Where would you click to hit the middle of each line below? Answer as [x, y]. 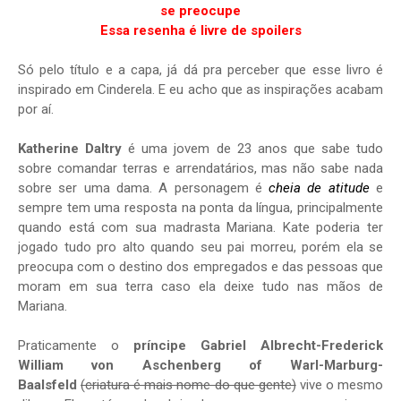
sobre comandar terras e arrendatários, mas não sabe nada [200, 169]
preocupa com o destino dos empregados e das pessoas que [200, 267]
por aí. [36, 110]
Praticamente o [76, 346]
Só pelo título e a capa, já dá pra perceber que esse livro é [200, 70]
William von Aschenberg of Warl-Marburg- [200, 366]
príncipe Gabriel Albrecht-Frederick [258, 346]
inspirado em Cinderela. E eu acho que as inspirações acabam [200, 90]
